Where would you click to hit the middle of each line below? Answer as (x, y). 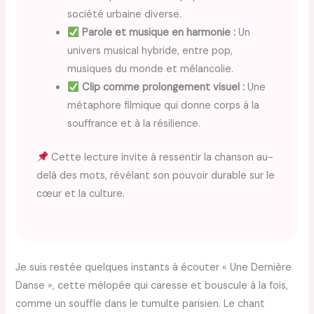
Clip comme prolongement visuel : (163, 88)
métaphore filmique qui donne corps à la (164, 106)
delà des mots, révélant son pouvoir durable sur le (156, 176)
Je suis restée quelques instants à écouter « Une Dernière (154, 267)
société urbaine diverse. (125, 15)
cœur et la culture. (81, 194)
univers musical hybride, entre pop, (150, 51)
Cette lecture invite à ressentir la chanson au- (161, 158)
